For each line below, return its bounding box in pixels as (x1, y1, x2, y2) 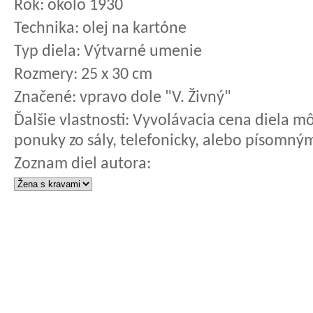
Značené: (14, 89, 76, 106)
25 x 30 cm (78, 66, 152, 83)
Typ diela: (14, 43, 80, 60)
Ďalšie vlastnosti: (14, 112, 129, 129)
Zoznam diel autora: (14, 156, 151, 173)
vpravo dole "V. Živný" (76, 89, 231, 106)
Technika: (14, 20, 79, 37)
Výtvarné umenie (80, 43, 202, 60)
